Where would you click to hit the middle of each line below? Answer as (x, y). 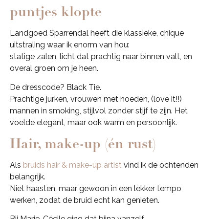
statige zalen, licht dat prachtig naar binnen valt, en (101, 57)
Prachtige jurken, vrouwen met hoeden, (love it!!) (96, 99)
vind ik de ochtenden (161, 165)
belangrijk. (28, 176)
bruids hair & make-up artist (72, 165)
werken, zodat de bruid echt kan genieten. (85, 200)
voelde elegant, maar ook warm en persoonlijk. (93, 122)
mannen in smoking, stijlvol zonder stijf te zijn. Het (99, 110)
